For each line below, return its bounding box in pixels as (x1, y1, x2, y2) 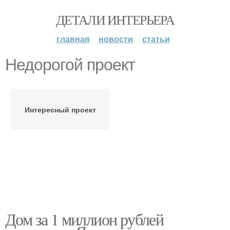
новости (98, 33, 133, 45)
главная (56, 33, 89, 45)
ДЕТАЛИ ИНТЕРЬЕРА (55, 11, 175, 28)
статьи (142, 33, 170, 45)
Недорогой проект (5, 55, 135, 74)
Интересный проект (24, 104, 96, 114)
